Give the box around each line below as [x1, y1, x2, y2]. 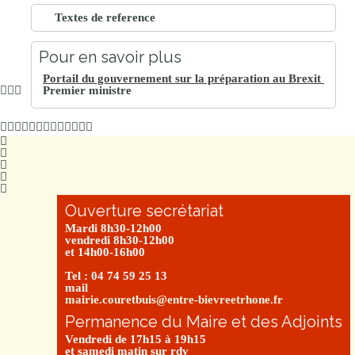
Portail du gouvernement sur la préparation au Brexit [43, 72, 324, 86]
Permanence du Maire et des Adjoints [65, 312, 342, 332]
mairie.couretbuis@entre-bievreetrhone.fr [65, 293, 283, 307]
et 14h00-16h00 [65, 246, 145, 259]
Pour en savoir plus [39, 48, 181, 67]
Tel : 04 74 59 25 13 [65, 269, 167, 283]
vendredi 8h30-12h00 [65, 234, 174, 247]
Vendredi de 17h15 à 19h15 [65, 333, 206, 346]
